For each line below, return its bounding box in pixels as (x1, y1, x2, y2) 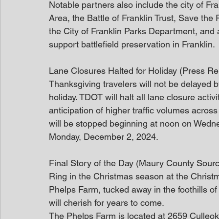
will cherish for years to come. (49, 197, 164, 208)
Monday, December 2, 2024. (49, 131, 158, 142)
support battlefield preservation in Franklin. (49, 39, 215, 49)
